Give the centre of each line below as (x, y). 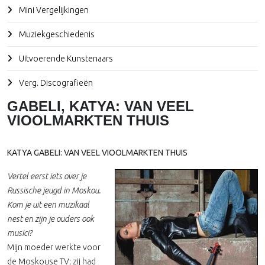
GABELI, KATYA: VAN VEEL (101, 106)
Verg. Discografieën (55, 83)
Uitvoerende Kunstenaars (65, 59)
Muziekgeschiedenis (56, 34)
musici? (20, 233)
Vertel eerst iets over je (47, 176)
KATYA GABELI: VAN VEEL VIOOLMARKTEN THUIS (97, 153)
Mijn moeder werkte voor (54, 247)
